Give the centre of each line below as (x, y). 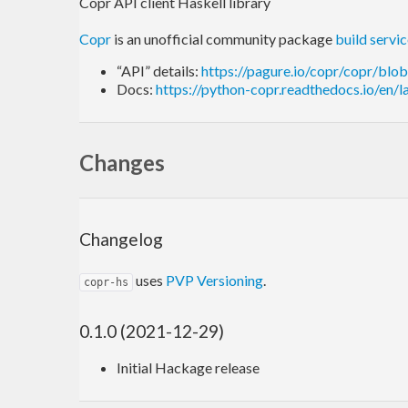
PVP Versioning (214, 280)
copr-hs (106, 283)
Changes (122, 162)
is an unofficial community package (223, 38)
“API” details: (159, 70)
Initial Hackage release (188, 367)
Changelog (121, 240)
